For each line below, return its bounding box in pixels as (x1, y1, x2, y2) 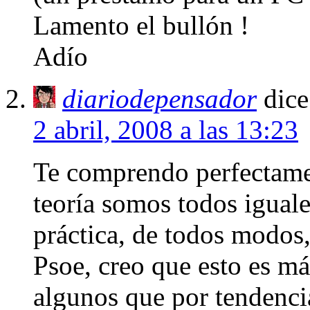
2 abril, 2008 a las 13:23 (33, 115, 298, 145)
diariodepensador (62, 84, 257, 114)
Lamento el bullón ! (33, 10, 249, 41)
